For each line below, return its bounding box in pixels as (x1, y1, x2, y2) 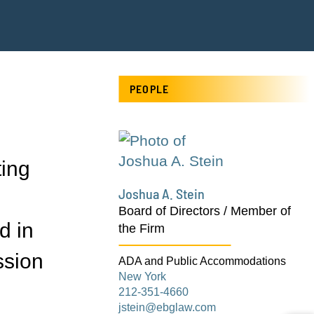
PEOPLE (130, 81, 170, 95)
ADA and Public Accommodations (118, 254, 287, 267)
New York (118, 269, 167, 282)
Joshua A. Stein (118, 184, 205, 202)
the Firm (118, 221, 165, 235)
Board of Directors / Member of (118, 203, 292, 218)
